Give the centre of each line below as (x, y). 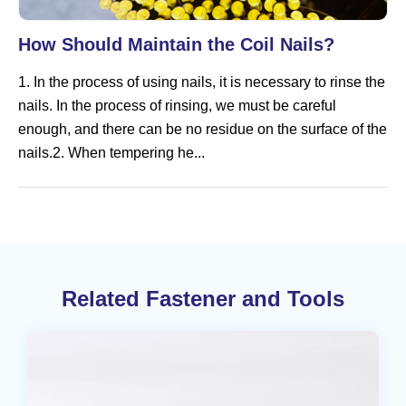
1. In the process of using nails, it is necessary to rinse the (202, 82)
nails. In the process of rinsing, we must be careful (177, 105)
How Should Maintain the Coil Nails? (176, 44)
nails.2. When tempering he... (111, 152)
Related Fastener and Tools (203, 298)
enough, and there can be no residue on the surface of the (203, 129)
